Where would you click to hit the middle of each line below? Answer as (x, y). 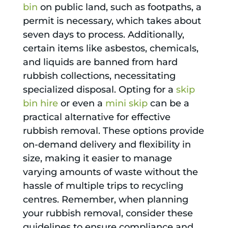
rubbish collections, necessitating (99, 76)
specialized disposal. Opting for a (99, 90)
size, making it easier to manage (97, 159)
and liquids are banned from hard (100, 62)
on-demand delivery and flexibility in (107, 145)
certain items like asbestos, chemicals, (110, 49)
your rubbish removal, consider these (108, 213)
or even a (81, 104)
